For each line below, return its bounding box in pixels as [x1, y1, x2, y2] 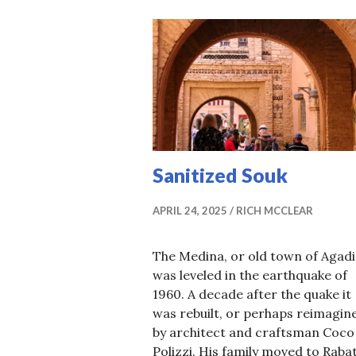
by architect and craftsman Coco [153, 323, 354, 340]
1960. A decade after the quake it [153, 285, 351, 302]
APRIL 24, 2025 [153, 203, 227, 217]
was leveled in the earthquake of [153, 266, 347, 283]
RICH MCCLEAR [236, 203, 313, 217]
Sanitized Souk [153, 162, 288, 187]
